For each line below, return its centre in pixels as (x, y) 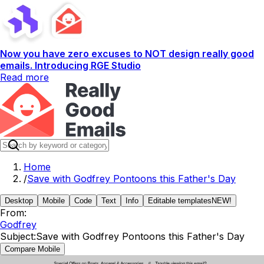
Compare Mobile (32, 249)
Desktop (19, 201)
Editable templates (180, 201)
